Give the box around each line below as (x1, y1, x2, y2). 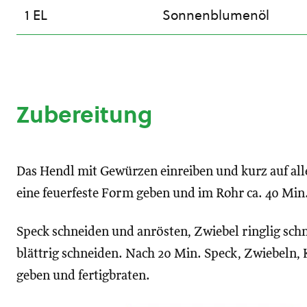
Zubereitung (16, 99, 152, 130)
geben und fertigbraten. (16, 269, 150, 282)
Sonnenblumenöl (162, 6, 269, 24)
